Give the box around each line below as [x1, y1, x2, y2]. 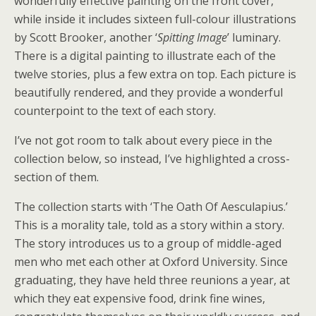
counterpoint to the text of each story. [14, 103, 216, 119]
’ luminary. [227, 30, 281, 46]
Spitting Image [157, 30, 227, 46]
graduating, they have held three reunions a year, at [14, 272, 290, 288]
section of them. [14, 169, 99, 186]
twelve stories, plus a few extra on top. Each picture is [14, 66, 296, 83]
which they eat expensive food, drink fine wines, [14, 291, 265, 307]
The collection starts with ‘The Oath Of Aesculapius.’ [14, 199, 288, 215]
